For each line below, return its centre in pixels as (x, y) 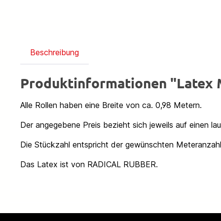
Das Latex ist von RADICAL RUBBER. (89, 164)
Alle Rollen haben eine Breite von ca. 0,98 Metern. (111, 105)
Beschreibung (55, 52)
